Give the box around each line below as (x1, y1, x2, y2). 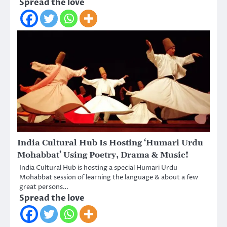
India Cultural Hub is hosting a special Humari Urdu (19, 163, 177, 173)
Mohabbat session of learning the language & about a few (19, 173, 198, 182)
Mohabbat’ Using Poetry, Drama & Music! (17, 150, 188, 161)
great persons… (19, 182, 68, 192)
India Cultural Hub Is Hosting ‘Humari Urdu (17, 138, 203, 148)
